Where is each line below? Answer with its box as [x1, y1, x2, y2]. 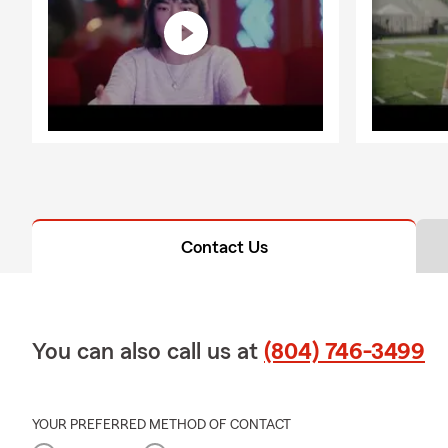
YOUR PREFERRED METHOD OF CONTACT [32, 417, 291, 432]
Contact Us [180, 237, 268, 256]
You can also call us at [32, 339, 264, 364]
